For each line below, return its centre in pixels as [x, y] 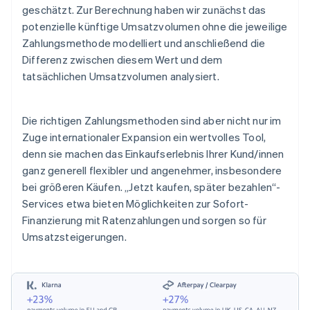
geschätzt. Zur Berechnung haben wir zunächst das [144, 10]
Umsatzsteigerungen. [74, 237]
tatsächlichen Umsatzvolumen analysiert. [121, 76]
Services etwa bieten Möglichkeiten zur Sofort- [136, 204]
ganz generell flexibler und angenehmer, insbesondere [152, 171]
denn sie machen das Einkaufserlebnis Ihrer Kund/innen [153, 154]
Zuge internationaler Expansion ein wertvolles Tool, [144, 137]
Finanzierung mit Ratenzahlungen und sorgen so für [144, 220]
